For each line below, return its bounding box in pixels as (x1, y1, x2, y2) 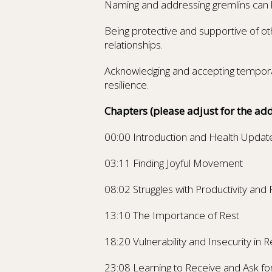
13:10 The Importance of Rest (104, 208, 239, 222)
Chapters (104, 104, 148, 118)
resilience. (104, 78, 149, 92)
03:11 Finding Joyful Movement (104, 156, 243, 170)
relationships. (104, 38, 163, 52)
